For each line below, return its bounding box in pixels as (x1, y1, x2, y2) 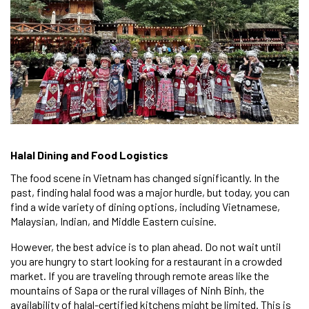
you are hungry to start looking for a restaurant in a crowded (10, 254, 282, 268)
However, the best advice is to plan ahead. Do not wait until (10, 239, 281, 253)
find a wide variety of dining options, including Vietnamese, (10, 199, 280, 213)
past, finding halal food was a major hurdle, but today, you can (10, 185, 290, 199)
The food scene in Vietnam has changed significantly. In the (10, 170, 279, 184)
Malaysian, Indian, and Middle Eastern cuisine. (10, 214, 217, 228)
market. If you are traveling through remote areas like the (10, 268, 269, 282)
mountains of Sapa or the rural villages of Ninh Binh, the (10, 283, 264, 297)
